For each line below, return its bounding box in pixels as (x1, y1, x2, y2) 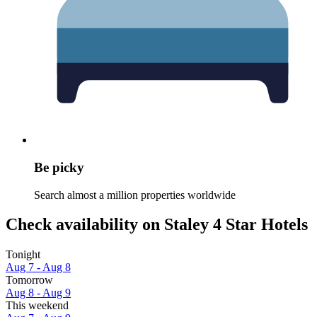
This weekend (6, 299, 69, 312)
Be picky (34, 159, 84, 175)
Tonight (6, 248, 40, 261)
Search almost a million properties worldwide (34, 188, 236, 201)
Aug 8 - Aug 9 (6, 287, 71, 299)
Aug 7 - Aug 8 (6, 261, 71, 274)
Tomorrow (6, 274, 53, 287)
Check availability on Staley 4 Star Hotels (6, 215, 308, 234)
